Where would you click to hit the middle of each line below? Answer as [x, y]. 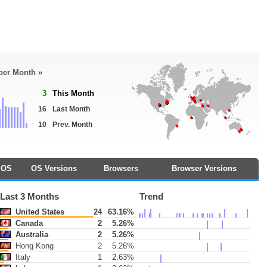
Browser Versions [204, 168]
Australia [31, 235]
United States [39, 212]
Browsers [121, 168]
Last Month [71, 109]
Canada [28, 223]
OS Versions [54, 168]
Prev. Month [72, 125]
